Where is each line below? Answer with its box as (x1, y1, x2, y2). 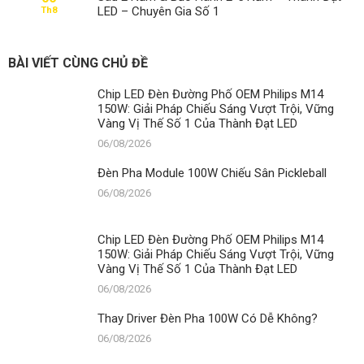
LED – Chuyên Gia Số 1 (97, 3, 219, 19)
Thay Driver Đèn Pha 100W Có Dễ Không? (97, 310, 318, 326)
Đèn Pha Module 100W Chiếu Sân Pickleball (97, 165, 327, 180)
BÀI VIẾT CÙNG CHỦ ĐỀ (8, 54, 148, 71)
